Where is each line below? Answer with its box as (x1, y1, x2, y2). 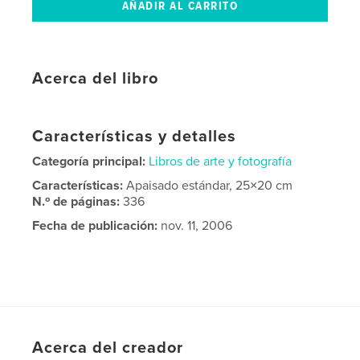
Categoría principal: (32, 153, 146, 170)
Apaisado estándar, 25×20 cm (126, 178, 293, 194)
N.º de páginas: (32, 194, 124, 211)
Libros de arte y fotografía (149, 153, 292, 170)
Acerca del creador (32, 338, 184, 358)
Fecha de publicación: (32, 218, 158, 235)
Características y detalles (32, 127, 237, 147)
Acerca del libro (32, 69, 159, 89)
